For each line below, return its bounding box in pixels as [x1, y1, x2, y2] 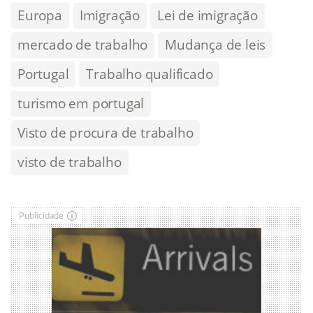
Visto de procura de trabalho [17, 124, 194, 143]
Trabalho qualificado [86, 65, 213, 84]
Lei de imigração [157, 6, 258, 25]
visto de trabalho [17, 153, 122, 172]
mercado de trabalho [17, 36, 148, 54]
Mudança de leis [165, 36, 266, 54]
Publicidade [19, 210, 64, 221]
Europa [17, 6, 62, 25]
